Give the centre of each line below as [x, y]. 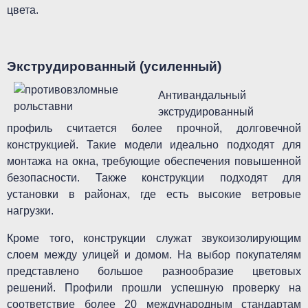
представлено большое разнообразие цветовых [154, 271]
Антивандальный [202, 95]
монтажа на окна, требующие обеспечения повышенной [154, 161]
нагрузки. [30, 211]
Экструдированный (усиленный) [114, 66]
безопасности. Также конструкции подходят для [154, 178]
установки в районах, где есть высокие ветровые [154, 194]
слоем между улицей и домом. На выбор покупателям [154, 255]
